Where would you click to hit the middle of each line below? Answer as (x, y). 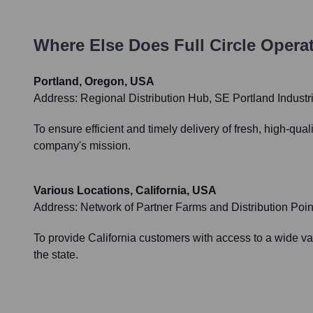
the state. (56, 255)
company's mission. (82, 146)
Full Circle (215, 45)
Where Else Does (104, 45)
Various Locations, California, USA (125, 191)
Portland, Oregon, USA (94, 82)
